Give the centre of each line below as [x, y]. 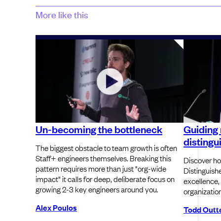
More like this [62, 14]
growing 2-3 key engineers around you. [97, 189]
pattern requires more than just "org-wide [101, 168]
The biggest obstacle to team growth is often [106, 147]
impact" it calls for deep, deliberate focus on [105, 178]
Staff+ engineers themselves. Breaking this [103, 158]
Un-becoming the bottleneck [99, 129]
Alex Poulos [56, 207]
